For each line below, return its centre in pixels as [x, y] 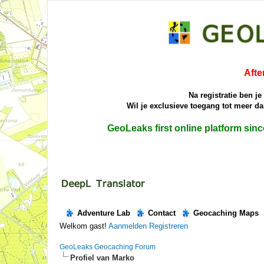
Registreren [168, 226]
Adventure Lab [103, 213]
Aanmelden [127, 226]
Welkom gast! [84, 226]
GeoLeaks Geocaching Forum [107, 247]
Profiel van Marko [102, 258]
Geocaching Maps [226, 213]
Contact [161, 213]
